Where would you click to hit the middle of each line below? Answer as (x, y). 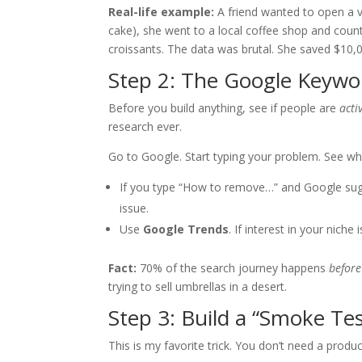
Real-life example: (162, 12)
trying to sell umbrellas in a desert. (198, 287)
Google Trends (186, 229)
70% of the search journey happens (233, 268)
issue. (135, 208)
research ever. (145, 127)
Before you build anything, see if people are (224, 108)
